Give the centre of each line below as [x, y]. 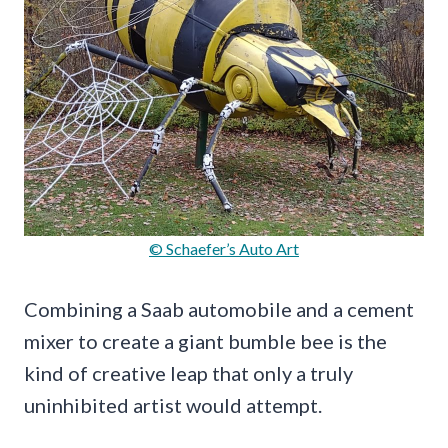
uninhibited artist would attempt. [173, 405]
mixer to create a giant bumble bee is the [205, 341]
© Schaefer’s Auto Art [224, 249]
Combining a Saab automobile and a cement [219, 309]
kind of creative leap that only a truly [188, 373]
